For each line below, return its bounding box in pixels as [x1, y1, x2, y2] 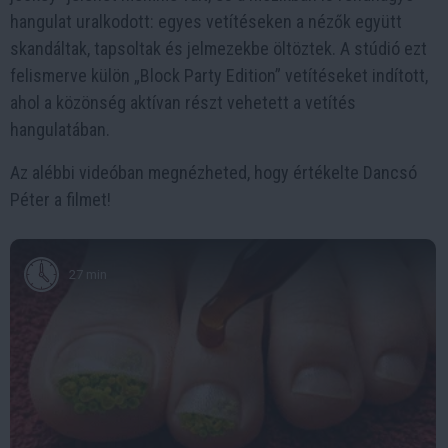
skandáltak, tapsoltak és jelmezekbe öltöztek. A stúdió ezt [10, 38, 427, 59]
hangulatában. [10, 119, 110, 140]
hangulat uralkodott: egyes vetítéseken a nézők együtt [10, 11, 402, 32]
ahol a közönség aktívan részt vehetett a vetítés [10, 92, 356, 113]
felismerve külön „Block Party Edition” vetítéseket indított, [10, 65, 428, 86]
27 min [69, 266, 107, 282]
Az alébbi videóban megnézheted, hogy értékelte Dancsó [10, 162, 417, 183]
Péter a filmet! [10, 189, 111, 210]
